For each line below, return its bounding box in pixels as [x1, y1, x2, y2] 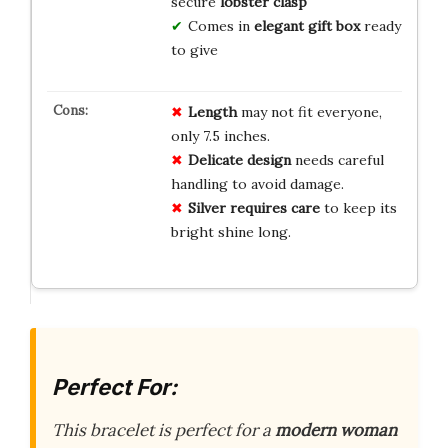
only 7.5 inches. [170, 126, 270, 145]
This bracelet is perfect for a [52, 419, 275, 442]
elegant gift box [253, 16, 360, 35]
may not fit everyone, [236, 102, 382, 121]
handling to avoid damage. [170, 174, 344, 193]
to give [170, 40, 218, 59]
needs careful [290, 150, 384, 169]
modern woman [275, 419, 397, 442]
